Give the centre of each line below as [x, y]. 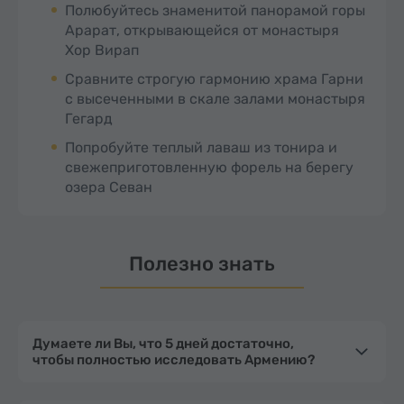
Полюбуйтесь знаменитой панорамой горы [215, 11]
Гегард [89, 119]
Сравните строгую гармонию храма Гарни [214, 79]
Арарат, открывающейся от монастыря [202, 31]
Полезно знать [202, 264]
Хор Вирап [102, 50]
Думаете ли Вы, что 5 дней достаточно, [163, 344]
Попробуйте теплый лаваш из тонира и [201, 148]
